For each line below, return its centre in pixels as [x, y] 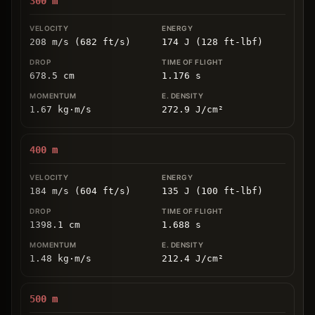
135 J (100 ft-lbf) [212, 191]
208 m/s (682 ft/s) [80, 41]
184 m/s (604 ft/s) [80, 191]
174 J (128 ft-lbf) [212, 41]
